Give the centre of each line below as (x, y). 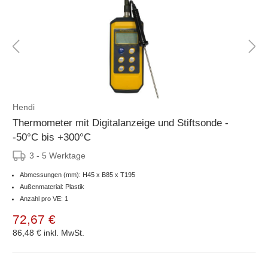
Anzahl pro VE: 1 (44, 198)
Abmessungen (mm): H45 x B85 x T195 (77, 174)
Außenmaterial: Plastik (52, 186)
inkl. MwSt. (64, 232)
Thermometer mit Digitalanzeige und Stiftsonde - (121, 123)
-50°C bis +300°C (52, 137)
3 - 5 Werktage (57, 155)
